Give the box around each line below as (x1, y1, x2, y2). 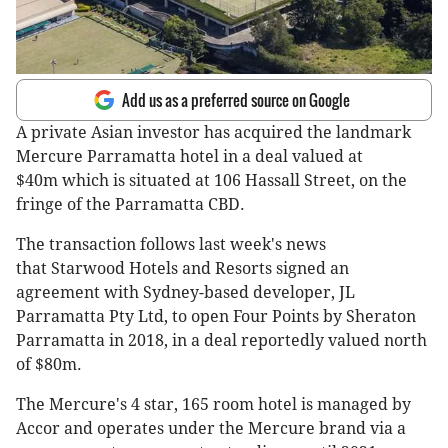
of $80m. (16, 355, 82, 375)
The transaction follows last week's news (16, 235, 326, 255)
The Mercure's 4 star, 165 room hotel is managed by (16, 395, 411, 415)
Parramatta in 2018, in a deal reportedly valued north (16, 331, 427, 351)
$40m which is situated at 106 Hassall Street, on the (16, 171, 407, 191)
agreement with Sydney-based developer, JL (16, 283, 355, 303)
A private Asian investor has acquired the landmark (16, 123, 411, 143)
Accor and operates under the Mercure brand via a (16, 419, 406, 439)
